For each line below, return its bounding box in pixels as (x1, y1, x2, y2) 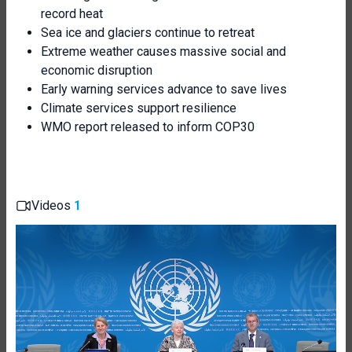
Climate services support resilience (41, 101, 236, 115)
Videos (31, 198, 74, 213)
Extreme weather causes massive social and (41, 44, 286, 59)
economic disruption (41, 63, 152, 78)
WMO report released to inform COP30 (41, 119, 255, 134)
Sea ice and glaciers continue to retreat (41, 25, 255, 40)
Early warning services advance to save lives (41, 82, 287, 97)
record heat (41, 6, 103, 21)
